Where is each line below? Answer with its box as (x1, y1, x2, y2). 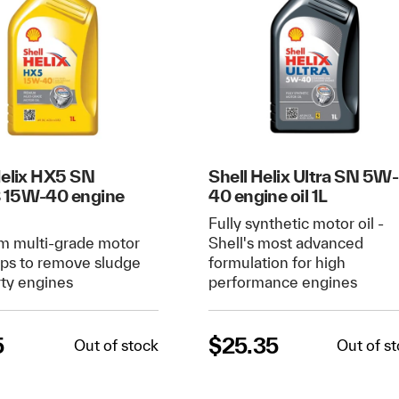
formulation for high (208, 254, 346, 272)
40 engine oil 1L (208, 184, 328, 206)
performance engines (208, 273, 358, 291)
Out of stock (74, 336, 159, 354)
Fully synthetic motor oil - (208, 215, 385, 232)
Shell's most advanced (208, 234, 364, 252)
